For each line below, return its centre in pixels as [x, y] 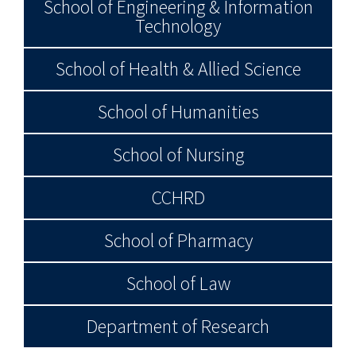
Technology [178, 26]
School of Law [178, 283]
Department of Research [178, 326]
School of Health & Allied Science [178, 69]
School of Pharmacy [178, 240]
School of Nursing [178, 155]
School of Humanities [178, 112]
